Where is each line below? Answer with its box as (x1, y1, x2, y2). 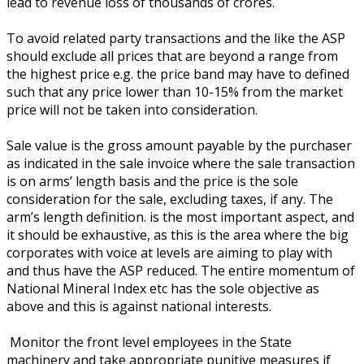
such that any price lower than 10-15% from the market (6, 82, 343, 101)
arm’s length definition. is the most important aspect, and (6, 207, 354, 226)
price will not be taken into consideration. (6, 100, 258, 119)
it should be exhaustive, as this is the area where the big (6, 225, 349, 244)
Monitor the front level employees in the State (6, 332, 292, 351)
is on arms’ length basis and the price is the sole (6, 171, 298, 190)
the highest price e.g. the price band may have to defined (6, 64, 349, 83)
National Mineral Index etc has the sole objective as (6, 279, 319, 297)
